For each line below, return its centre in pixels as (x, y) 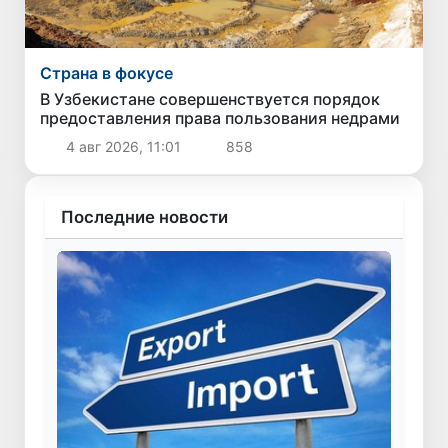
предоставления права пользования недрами (220, 118)
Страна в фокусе (107, 73)
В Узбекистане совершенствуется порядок (210, 99)
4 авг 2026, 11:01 (123, 147)
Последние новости (144, 217)
